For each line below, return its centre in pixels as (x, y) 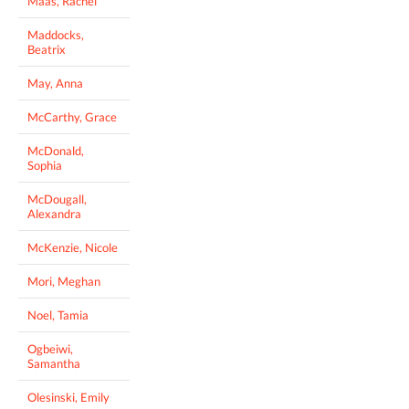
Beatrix (47, 49)
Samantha (54, 363)
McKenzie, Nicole (73, 247)
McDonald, (56, 150)
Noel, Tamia (58, 315)
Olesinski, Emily (68, 397)
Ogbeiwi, (50, 348)
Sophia (45, 165)
